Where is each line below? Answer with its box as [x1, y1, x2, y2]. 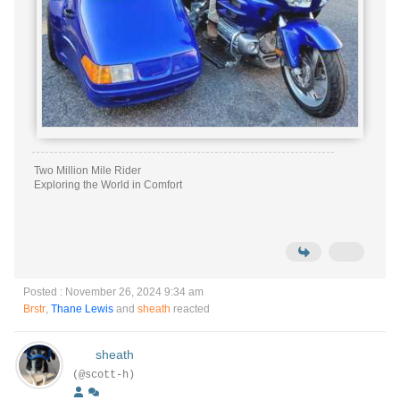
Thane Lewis [51, 303, 113, 315]
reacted [171, 303, 210, 315]
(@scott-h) [72, 369, 135, 381]
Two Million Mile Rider [34, 164, 141, 177]
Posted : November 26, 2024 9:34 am [23, 286, 204, 298]
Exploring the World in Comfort [132, 179, 182, 191]
